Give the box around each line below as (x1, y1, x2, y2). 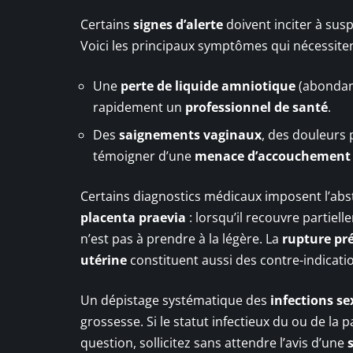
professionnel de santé (185, 98, 328, 116)
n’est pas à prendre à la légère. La (80, 229, 282, 247)
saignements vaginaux (119, 125, 262, 143)
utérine (80, 251, 127, 269)
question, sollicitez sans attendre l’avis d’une (80, 333, 347, 351)
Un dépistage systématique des (80, 291, 270, 309)
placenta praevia (80, 208, 186, 226)
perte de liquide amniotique (121, 76, 295, 95)
